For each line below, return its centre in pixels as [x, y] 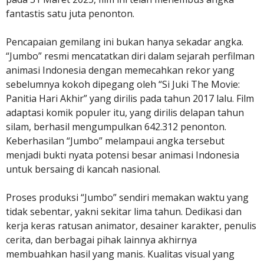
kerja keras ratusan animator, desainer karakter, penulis [131, 226]
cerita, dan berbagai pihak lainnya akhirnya [101, 240]
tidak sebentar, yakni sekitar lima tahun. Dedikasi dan [124, 212]
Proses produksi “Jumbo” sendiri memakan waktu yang [127, 198]
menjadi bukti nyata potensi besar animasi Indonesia [123, 155]
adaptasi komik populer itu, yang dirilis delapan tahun [125, 113]
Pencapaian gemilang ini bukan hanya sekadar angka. [125, 42]
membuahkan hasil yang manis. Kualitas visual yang [120, 254]
